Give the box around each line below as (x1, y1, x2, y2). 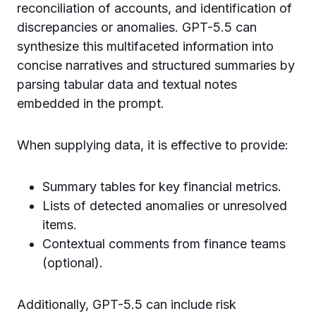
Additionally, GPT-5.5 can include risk (17, 296, 236, 312)
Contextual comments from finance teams (42, 236, 286, 251)
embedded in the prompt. (17, 95, 164, 111)
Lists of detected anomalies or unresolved (42, 197, 287, 213)
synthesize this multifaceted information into (17, 38, 274, 54)
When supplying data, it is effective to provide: (17, 137, 288, 152)
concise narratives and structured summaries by (17, 57, 295, 73)
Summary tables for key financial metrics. (42, 178, 281, 194)
